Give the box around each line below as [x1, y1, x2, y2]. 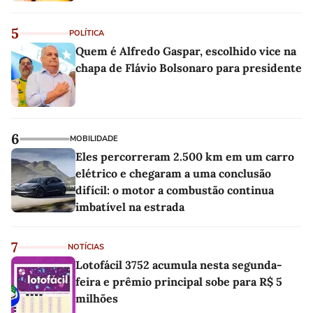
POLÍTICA [69, 27, 104, 38]
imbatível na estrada [75, 199, 184, 214]
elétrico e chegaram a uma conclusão [75, 166, 271, 180]
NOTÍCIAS [68, 241, 104, 252]
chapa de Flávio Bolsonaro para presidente [75, 60, 302, 75]
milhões [75, 291, 118, 305]
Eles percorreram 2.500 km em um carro [75, 149, 294, 163]
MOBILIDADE [70, 133, 117, 144]
